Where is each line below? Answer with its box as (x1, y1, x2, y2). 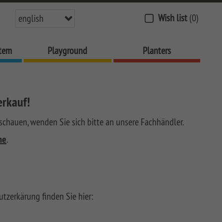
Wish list (156, 11, 189, 24)
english (18, 12, 44, 24)
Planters (142, 44, 171, 56)
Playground (48, 44, 88, 56)
